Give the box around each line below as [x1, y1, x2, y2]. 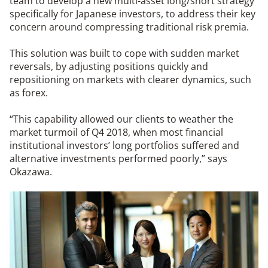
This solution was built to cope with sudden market [10, 47, 239, 60]
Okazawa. [10, 165, 52, 179]
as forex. [10, 86, 48, 100]
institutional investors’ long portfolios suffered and [10, 139, 239, 153]
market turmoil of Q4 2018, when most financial [10, 126, 223, 139]
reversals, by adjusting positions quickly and [10, 60, 208, 74]
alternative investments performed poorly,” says [10, 152, 227, 166]
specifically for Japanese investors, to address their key [10, 7, 255, 21]
